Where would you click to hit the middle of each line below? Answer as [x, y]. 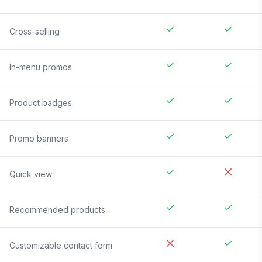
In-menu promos [41, 67]
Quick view [31, 174]
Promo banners [39, 139]
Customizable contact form [61, 246]
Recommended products [57, 210]
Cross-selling [35, 32]
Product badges [41, 103]
